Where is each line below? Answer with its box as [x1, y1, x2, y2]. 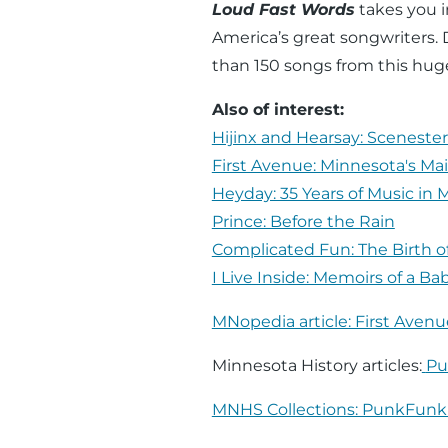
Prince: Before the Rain [211, 211, 395, 231]
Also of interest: [211, 99, 344, 119]
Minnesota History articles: [211, 355, 422, 375]
